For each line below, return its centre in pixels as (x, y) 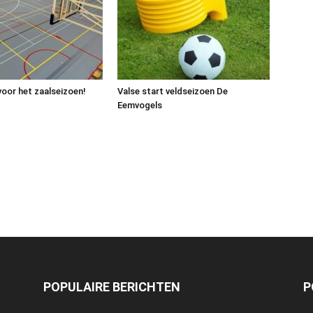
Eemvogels (140, 105)
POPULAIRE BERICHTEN (112, 287)
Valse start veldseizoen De (173, 91)
